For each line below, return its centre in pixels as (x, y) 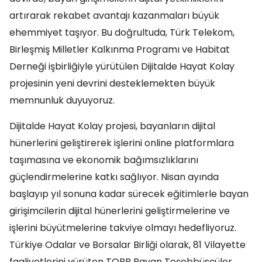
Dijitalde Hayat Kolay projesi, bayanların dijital (112, 126)
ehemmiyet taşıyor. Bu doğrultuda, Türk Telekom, (122, 32)
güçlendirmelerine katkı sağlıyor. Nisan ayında (114, 177)
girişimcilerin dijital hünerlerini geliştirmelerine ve (120, 211)
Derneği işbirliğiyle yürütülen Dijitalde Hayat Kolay (122, 66)
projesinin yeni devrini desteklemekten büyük (112, 83)
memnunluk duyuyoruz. (62, 100)
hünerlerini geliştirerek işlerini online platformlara (122, 143)
